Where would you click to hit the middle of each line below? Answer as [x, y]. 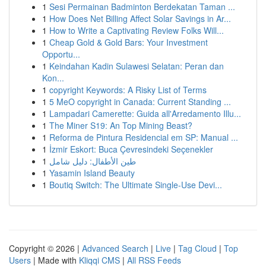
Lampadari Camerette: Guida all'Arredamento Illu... [145, 113]
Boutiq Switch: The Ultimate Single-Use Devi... [136, 185]
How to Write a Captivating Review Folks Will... [137, 30]
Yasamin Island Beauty [92, 173]
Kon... [53, 78]
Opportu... [61, 54]
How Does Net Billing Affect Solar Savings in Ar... [140, 18]
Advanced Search [115, 248]
